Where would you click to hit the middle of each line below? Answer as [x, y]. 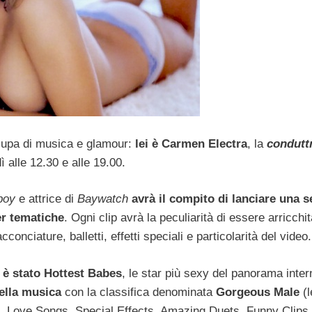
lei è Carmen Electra [191, 143]
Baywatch [103, 199]
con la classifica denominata [139, 292]
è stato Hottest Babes [62, 273]
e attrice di [46, 199]
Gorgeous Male [258, 292]
